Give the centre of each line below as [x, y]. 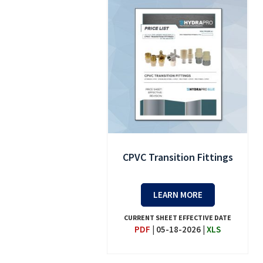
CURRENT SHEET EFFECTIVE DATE [178, 217]
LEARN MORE [178, 194]
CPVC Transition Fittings [178, 157]
